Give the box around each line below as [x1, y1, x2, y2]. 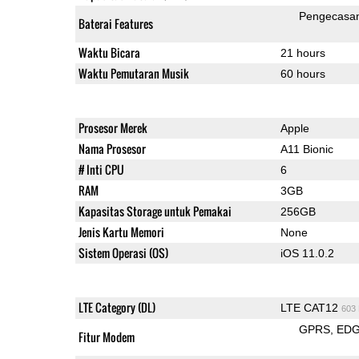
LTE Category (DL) [78, 298, 155, 316]
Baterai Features [78, 14, 153, 32]
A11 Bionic [280, 142, 333, 155]
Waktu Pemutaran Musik [78, 64, 189, 82]
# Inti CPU [78, 160, 124, 178]
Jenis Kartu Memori [78, 223, 164, 240]
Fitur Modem [78, 328, 135, 345]
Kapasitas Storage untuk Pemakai [78, 202, 232, 220]
